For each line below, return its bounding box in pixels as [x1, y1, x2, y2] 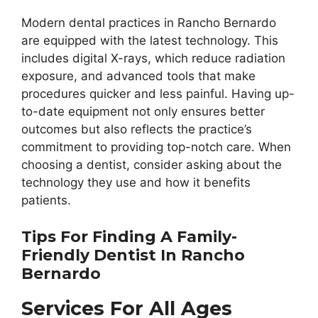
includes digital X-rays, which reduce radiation [21, 51, 285, 66]
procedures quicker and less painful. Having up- [21, 87, 295, 102]
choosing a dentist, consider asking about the [21, 158, 282, 172]
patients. [21, 193, 71, 208]
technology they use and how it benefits [21, 175, 251, 190]
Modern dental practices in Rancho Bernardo [21, 16, 276, 31]
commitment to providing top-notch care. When [21, 140, 291, 155]
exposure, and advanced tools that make [21, 69, 256, 84]
